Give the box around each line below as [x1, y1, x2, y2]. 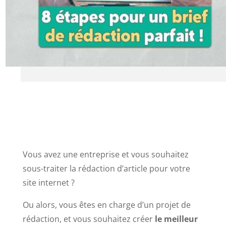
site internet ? [22, 177, 75, 189]
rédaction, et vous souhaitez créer [22, 213, 153, 225]
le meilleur [152, 213, 198, 225]
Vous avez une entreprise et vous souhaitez [22, 149, 189, 160]
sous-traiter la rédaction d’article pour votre [22, 163, 190, 175]
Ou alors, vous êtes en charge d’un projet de [22, 199, 191, 211]
